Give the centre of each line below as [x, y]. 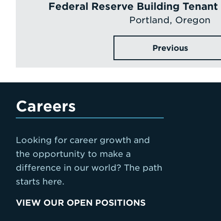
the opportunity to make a [73, 154]
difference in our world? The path [89, 168]
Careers [46, 106]
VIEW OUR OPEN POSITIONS [81, 203]
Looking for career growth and [83, 140]
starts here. [40, 182]
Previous [170, 48]
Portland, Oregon [170, 20]
